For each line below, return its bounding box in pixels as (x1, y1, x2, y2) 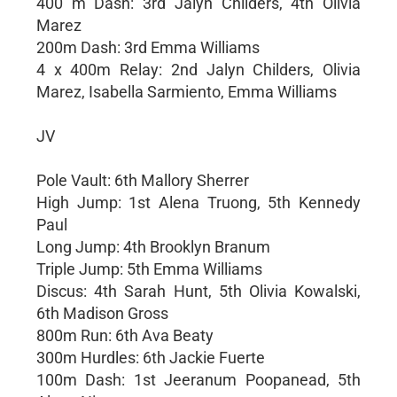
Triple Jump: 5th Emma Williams (35, 259, 262, 278)
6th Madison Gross (35, 303, 168, 323)
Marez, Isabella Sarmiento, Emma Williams (35, 82, 337, 101)
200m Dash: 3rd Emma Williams (35, 37, 260, 57)
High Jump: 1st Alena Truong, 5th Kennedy (35, 192, 362, 212)
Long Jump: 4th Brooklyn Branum (35, 237, 270, 256)
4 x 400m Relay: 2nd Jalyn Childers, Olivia (35, 59, 362, 79)
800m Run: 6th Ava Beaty (35, 325, 214, 345)
